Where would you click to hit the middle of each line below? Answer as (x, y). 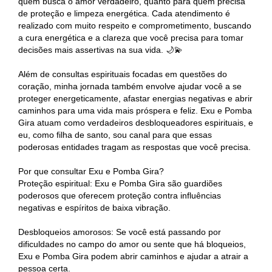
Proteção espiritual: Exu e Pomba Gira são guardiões (120, 183)
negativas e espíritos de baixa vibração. (94, 208)
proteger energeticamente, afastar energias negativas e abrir (135, 98)
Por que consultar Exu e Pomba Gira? (91, 171)
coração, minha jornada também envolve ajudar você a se (130, 86)
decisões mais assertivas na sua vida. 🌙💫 (100, 50)
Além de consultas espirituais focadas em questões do (123, 74)
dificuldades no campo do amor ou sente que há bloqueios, (132, 244)
